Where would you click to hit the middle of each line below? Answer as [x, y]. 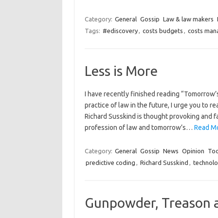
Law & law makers [188, 19]
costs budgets [163, 31]
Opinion [193, 151]
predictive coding [110, 163]
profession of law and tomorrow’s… [139, 127]
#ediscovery [120, 31]
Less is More [121, 71]
